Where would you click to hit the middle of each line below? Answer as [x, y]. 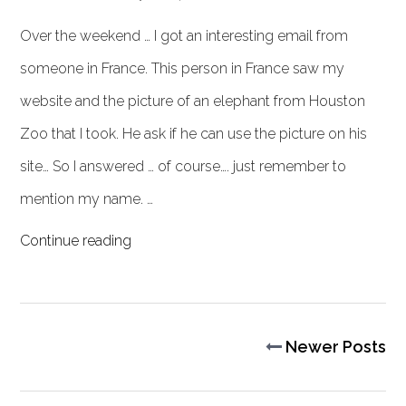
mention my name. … [87, 199]
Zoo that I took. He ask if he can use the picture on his [194, 134]
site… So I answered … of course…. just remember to [184, 166]
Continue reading [76, 241]
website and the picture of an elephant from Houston [193, 101]
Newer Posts [333, 347]
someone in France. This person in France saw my [183, 68]
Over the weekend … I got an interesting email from [184, 36]
